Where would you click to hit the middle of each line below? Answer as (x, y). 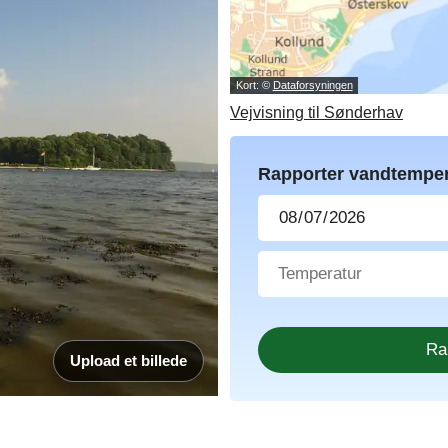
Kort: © (254, 85)
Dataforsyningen (312, 85)
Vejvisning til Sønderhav (316, 112)
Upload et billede (128, 361)
